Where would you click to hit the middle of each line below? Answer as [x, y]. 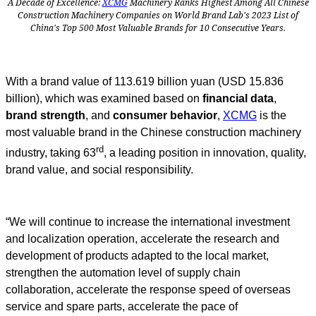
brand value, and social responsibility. [101, 170]
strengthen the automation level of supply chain [123, 273]
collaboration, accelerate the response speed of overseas [148, 290]
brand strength [45, 115]
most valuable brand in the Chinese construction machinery [153, 132]
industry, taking [44, 153]
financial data [238, 98]
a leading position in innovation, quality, [206, 153]
